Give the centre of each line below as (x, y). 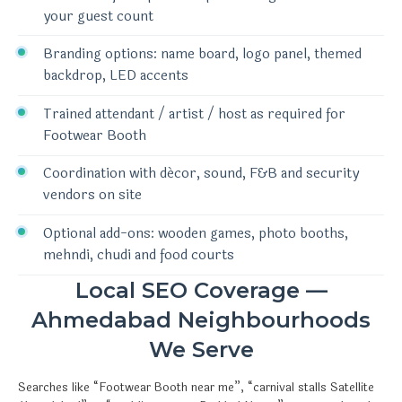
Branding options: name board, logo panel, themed (202, 55)
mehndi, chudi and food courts (139, 255)
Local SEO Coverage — (201, 290)
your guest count (98, 16)
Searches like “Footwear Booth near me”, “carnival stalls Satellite (196, 387)
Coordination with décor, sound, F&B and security (201, 174)
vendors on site (92, 196)
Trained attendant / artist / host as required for (194, 114)
